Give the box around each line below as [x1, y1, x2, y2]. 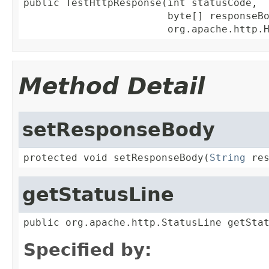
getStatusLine [22, 183, 174, 205]
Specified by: [23, 239, 152, 260]
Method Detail [19, 72, 205, 100]
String [210, 151, 246, 163]
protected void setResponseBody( [23, 151, 210, 163]
